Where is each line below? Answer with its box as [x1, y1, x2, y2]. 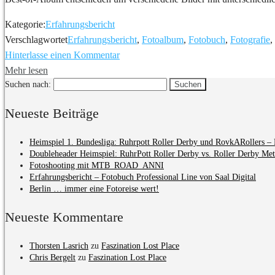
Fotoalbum [142, 34, 184, 45]
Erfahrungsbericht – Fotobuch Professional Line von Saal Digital [29, 172, 256, 182]
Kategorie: [5, 18, 45, 29]
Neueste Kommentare [5, 209, 123, 225]
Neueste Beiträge [5, 105, 99, 121]
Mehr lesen [5, 64, 48, 76]
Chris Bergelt [29, 252, 76, 262]
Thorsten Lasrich [29, 241, 88, 250]
